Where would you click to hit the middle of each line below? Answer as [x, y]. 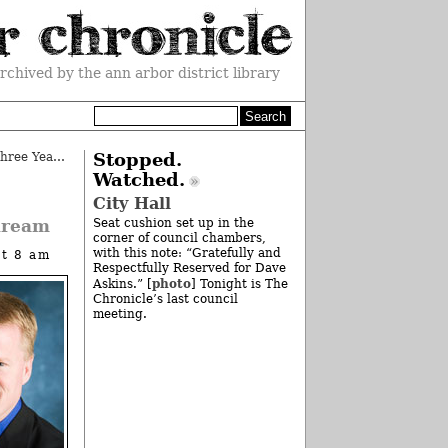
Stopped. [137, 160]
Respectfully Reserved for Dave [189, 268]
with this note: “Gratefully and [186, 253]
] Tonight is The [239, 284]
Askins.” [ [122, 284]
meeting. [119, 314]
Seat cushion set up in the [173, 223]
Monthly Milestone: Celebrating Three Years [58, 157]
